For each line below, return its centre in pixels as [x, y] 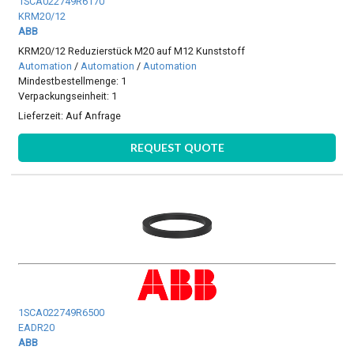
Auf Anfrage [94, 116]
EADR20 [37, 328]
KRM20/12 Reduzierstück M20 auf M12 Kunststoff [132, 51]
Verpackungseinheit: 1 [68, 96]
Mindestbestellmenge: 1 [73, 81]
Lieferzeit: [42, 116]
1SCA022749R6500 [62, 313]
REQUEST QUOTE [177, 147]
